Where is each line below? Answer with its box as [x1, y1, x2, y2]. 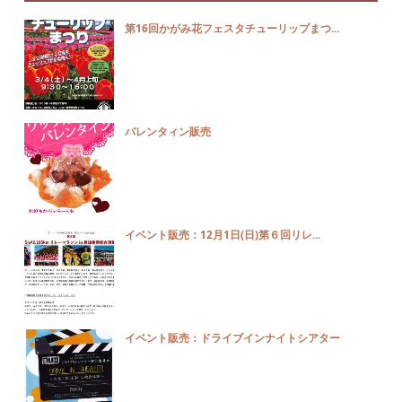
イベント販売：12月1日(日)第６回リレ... [125, 227, 321, 242]
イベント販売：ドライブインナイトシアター [125, 330, 341, 345]
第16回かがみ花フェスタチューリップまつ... [125, 21, 340, 36]
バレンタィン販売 [125, 124, 212, 139]
